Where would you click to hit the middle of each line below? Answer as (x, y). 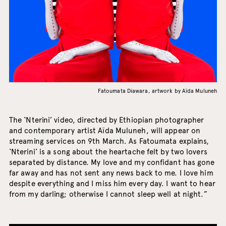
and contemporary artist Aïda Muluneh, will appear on (105, 131)
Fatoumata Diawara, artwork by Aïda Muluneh (157, 91)
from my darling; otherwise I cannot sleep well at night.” (108, 194)
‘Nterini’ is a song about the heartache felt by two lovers (108, 152)
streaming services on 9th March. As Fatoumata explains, (109, 142)
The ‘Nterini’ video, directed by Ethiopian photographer (106, 120)
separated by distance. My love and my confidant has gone (112, 163)
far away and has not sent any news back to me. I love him (111, 173)
